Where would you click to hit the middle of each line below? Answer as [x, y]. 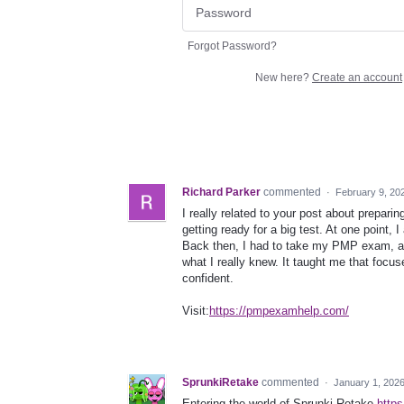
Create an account [357, 78]
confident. [208, 279]
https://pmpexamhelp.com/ [279, 311]
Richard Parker [221, 193]
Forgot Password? [232, 46]
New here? [284, 78]
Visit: [196, 311]
